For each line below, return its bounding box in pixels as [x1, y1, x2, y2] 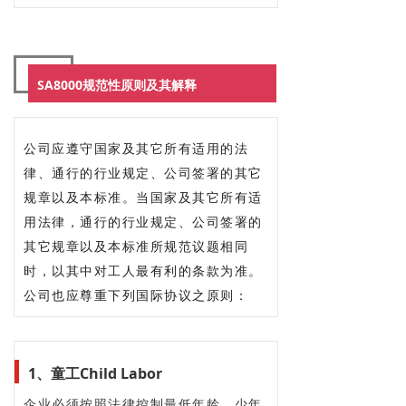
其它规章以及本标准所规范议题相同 [24, 237, 248, 255]
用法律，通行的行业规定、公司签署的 [24, 212, 263, 230]
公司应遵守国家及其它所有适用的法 [24, 139, 248, 157]
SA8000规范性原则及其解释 [37, 75, 197, 93]
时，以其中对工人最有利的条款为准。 [24, 261, 263, 279]
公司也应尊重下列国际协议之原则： [24, 285, 248, 304]
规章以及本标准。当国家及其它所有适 [24, 188, 263, 206]
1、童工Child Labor [28, 362, 162, 383]
